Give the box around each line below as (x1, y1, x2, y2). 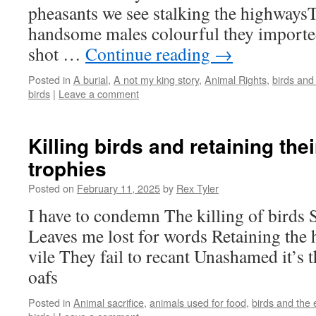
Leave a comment (59, 86, 139, 101)
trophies (28, 154, 107, 183)
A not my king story (114, 72, 199, 87)
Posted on (28, 181, 74, 195)
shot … (28, 42, 85, 66)
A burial (73, 72, 108, 87)
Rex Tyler (176, 181, 219, 195)
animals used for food (150, 295, 246, 310)
